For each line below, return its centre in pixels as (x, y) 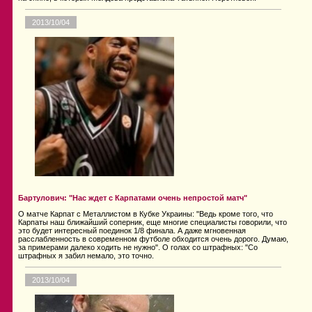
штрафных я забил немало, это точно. (86, 256)
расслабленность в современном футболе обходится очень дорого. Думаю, (153, 239)
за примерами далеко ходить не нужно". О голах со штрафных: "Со (138, 248)
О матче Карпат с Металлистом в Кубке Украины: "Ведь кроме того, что (146, 214)
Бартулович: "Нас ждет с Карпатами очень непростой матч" (133, 198)
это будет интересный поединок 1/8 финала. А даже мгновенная (132, 231)
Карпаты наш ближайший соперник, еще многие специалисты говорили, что (153, 223)
